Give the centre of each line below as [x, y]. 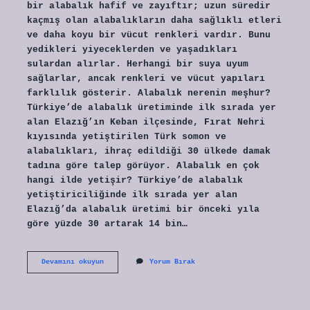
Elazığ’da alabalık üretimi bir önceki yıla [143, 209]
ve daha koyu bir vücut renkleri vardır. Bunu [148, 35]
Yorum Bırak [172, 262]
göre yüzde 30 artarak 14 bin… [107, 224]
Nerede [115, 280]
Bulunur [117, 290]
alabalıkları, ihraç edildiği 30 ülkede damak [148, 151]
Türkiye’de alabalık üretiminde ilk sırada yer [151, 107]
